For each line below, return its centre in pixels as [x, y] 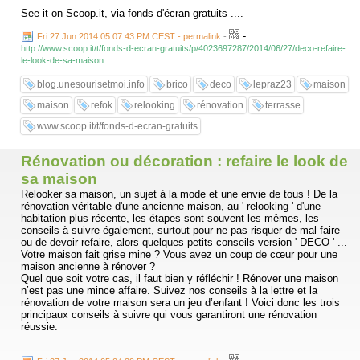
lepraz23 [272, 84]
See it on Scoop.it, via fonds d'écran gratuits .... [132, 13]
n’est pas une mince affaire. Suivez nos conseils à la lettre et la [169, 290]
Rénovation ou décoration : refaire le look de [184, 161]
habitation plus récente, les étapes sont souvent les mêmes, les [170, 218]
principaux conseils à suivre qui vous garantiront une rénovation [169, 315]
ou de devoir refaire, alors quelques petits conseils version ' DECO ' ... [184, 242]
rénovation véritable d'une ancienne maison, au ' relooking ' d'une [171, 206]
